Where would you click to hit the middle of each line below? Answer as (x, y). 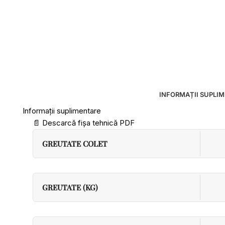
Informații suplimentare (62, 111)
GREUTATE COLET (75, 144)
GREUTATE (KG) (70, 187)
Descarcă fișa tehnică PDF (87, 123)
